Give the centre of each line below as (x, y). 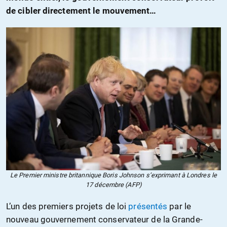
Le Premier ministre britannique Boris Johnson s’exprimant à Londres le (113, 175)
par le (179, 206)
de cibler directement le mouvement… (81, 11)
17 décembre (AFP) (113, 185)
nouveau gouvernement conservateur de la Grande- (104, 220)
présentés (148, 206)
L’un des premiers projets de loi (67, 206)
